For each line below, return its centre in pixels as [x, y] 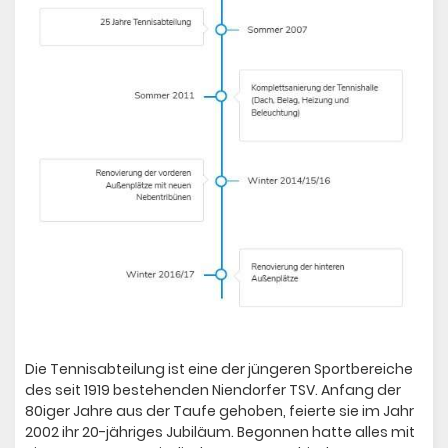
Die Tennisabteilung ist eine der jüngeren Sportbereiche [219, 369]
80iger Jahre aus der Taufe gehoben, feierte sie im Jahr [219, 411]
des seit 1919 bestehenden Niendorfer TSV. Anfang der [213, 390]
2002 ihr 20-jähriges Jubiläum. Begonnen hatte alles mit [220, 432]
